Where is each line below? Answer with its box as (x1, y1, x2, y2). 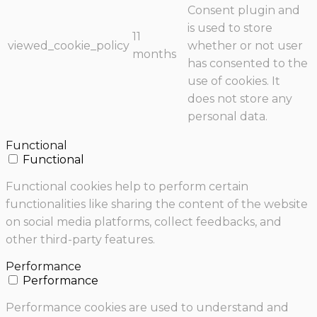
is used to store (188, 21, 272, 35)
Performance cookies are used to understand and (6, 301, 289, 315)
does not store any (188, 92, 292, 106)
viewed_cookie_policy (8, 39, 129, 53)
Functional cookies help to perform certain (6, 180, 248, 194)
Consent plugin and (188, 4, 300, 18)
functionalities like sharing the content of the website (6, 197, 308, 212)
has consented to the (188, 57, 308, 71)
